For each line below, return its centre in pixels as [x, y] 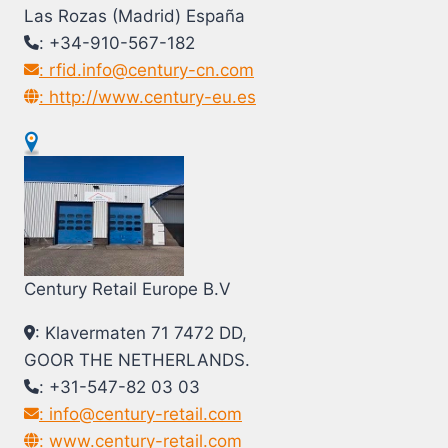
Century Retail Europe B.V [127, 288]
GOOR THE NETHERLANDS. [137, 359]
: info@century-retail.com [140, 413]
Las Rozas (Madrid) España [134, 16]
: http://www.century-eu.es [147, 97]
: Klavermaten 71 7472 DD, [141, 332]
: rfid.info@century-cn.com [146, 70]
